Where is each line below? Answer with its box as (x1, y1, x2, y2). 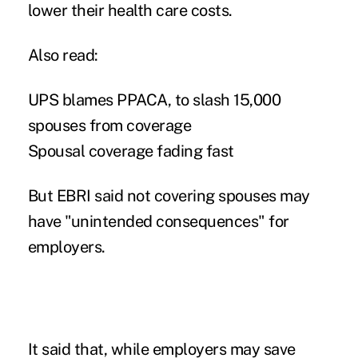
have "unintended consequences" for (27, 211, 289, 231)
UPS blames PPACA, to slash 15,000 (27, 89, 281, 109)
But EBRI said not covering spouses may (27, 185, 310, 205)
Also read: (27, 45, 98, 65)
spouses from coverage (27, 115, 192, 135)
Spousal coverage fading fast (27, 141, 234, 161)
